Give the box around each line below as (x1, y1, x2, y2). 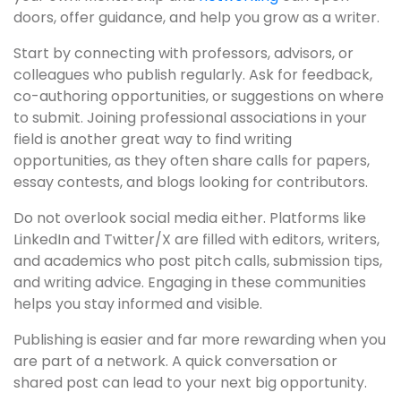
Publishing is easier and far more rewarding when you (13, 329, 386, 351)
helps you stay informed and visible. (13, 294, 262, 315)
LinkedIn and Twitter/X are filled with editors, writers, (13, 229, 380, 251)
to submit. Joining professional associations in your (13, 107, 367, 129)
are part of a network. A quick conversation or (13, 351, 337, 372)
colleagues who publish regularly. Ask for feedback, (13, 64, 372, 86)
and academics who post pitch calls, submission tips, (13, 251, 382, 272)
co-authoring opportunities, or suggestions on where (13, 86, 384, 107)
